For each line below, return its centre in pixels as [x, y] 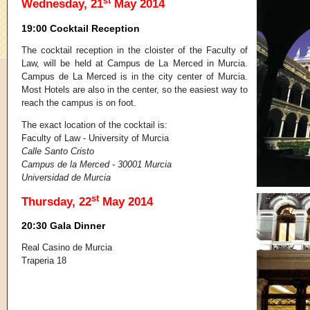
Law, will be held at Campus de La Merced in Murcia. [135, 63]
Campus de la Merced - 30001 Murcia [97, 164]
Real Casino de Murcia [67, 248]
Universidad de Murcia [66, 177]
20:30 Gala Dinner [63, 226]
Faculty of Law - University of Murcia [95, 138]
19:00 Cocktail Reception [81, 28]
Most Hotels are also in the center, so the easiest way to [135, 89]
